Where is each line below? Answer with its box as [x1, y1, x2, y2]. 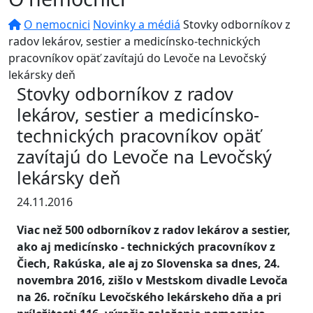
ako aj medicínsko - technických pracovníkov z [17, 239, 275, 254]
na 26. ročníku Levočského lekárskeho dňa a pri [17, 289, 282, 305]
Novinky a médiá [93, 17, 180, 32]
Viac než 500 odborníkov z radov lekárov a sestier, [17, 222, 291, 238]
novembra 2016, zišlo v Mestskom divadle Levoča [17, 272, 288, 288]
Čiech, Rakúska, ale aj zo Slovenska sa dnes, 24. [17, 256, 280, 271]
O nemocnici [24, 17, 90, 32]
